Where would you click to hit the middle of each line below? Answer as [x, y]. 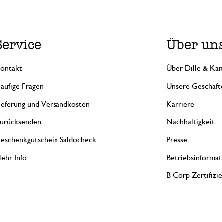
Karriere [181, 104]
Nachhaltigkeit [191, 122]
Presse [177, 140]
